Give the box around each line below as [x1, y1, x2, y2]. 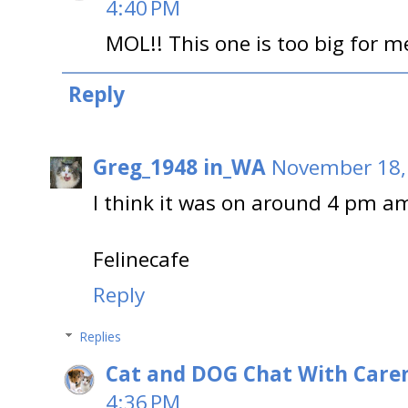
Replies [79, 328, 122, 346]
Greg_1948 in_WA [93, 153, 266, 182]
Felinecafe [93, 245, 189, 274]
